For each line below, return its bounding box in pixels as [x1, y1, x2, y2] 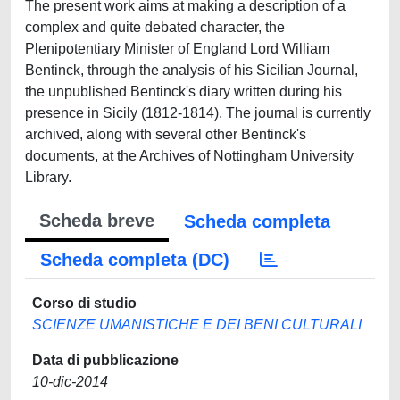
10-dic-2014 [32, 374, 108, 389]
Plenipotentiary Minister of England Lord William [25, 41, 329, 56]
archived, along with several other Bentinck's [25, 127, 306, 142]
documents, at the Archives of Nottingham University [25, 148, 354, 163]
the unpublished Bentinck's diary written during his [25, 84, 342, 99]
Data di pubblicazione [32, 353, 179, 368]
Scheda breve [39, 211, 154, 230]
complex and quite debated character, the [25, 20, 285, 35]
